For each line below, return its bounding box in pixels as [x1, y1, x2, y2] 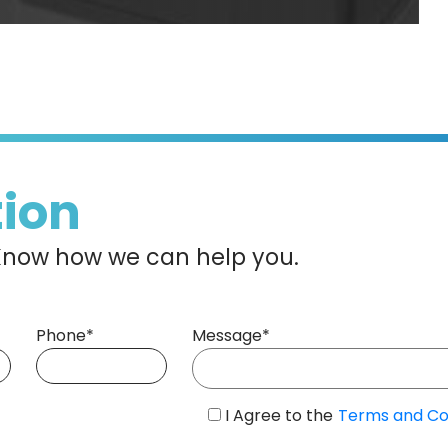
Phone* [35, 323, 94, 347]
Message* [192, 323, 270, 347]
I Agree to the [225, 403, 333, 427]
